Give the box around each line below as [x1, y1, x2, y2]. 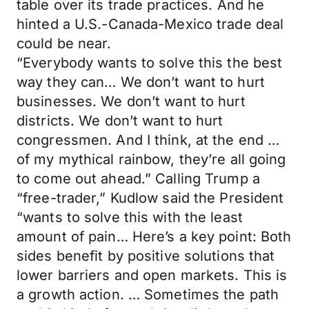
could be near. [17, 35, 112, 52]
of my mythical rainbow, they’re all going [17, 151, 286, 168]
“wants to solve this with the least [17, 209, 243, 226]
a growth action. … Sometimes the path [17, 286, 279, 303]
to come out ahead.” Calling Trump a [17, 170, 260, 187]
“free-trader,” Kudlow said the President [17, 190, 284, 206]
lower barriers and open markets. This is [17, 267, 288, 283]
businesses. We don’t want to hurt [17, 93, 246, 110]
